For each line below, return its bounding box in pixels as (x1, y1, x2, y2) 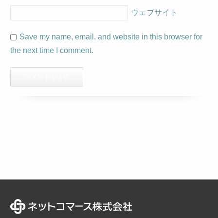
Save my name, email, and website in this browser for (19, 33, 203, 41)
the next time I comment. (10, 46, 94, 54)
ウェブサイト (131, 8, 178, 17)
